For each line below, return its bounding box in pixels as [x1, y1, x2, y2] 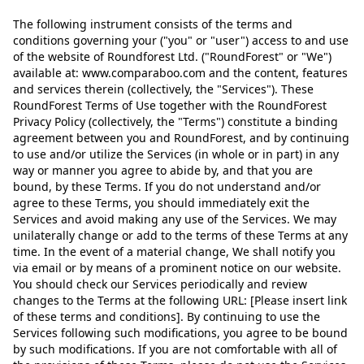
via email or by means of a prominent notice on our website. [13, 260, 341, 275]
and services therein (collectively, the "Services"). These [13, 81, 314, 97]
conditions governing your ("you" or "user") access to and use [13, 32, 349, 48]
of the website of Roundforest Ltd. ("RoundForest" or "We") [13, 49, 331, 64]
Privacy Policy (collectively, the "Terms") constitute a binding [13, 114, 338, 129]
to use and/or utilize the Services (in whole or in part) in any [13, 146, 339, 162]
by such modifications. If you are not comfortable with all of [13, 341, 337, 357]
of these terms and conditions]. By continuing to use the [13, 309, 320, 324]
